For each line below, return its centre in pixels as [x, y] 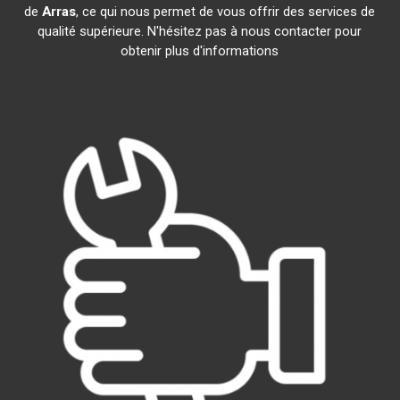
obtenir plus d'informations [200, 51]
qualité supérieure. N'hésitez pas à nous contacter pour [200, 31]
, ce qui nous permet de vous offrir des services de [226, 12]
